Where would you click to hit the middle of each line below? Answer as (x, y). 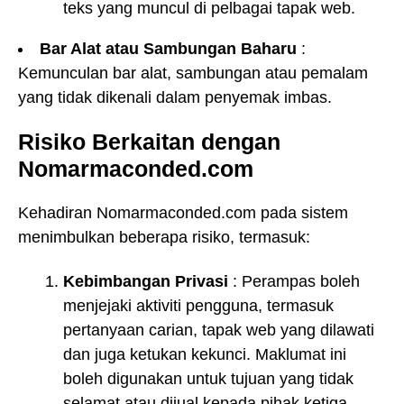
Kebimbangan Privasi (146, 281)
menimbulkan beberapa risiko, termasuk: (164, 238)
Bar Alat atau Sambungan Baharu (168, 48)
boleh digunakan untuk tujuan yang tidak (208, 378)
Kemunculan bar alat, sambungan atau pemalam (193, 73)
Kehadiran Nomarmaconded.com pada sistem (183, 213)
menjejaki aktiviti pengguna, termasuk (198, 305)
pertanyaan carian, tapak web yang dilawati (219, 330)
